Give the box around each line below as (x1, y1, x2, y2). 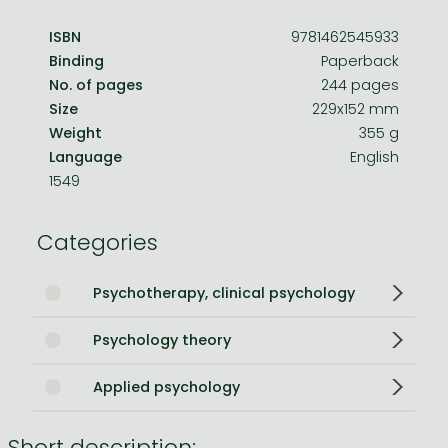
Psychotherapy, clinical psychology (93, 282, 355, 303)
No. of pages (49, 74, 143, 95)
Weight (49, 122, 102, 143)
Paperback (321, 50, 399, 71)
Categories (37, 226, 158, 258)
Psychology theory (93, 329, 231, 350)
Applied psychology (93, 376, 240, 397)
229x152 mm (312, 98, 399, 119)
